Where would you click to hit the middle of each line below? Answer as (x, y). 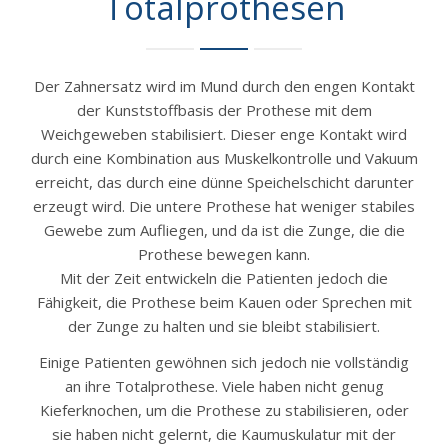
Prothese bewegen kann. (224, 253)
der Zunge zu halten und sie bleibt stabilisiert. (224, 325)
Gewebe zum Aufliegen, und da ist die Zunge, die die (224, 229)
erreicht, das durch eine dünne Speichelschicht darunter (224, 181)
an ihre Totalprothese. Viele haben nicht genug (224, 385)
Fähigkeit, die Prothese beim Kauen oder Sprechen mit (224, 301)
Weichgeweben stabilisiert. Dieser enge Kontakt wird (224, 133)
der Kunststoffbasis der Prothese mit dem (224, 109)
